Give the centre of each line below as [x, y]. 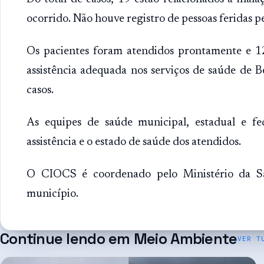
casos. [40, 90]
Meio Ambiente [185, 238]
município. [52, 194]
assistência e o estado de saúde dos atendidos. [134, 142]
